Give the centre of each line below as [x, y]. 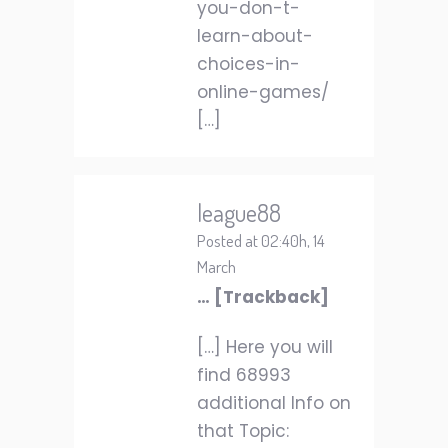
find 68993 [244, 375]
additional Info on [274, 403]
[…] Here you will [265, 347]
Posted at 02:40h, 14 [261, 240]
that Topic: [243, 431]
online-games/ [263, 92]
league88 [239, 212]
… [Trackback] [263, 297]
